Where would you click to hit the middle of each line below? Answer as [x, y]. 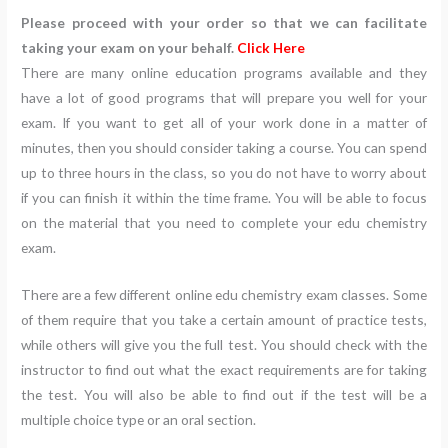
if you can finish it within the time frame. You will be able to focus [224, 198]
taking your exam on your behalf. [129, 48]
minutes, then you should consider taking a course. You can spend [224, 148]
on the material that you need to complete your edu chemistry [224, 223]
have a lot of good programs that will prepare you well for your [224, 98]
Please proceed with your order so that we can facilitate [224, 23]
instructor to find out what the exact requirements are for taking [224, 370]
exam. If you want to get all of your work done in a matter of [224, 123]
